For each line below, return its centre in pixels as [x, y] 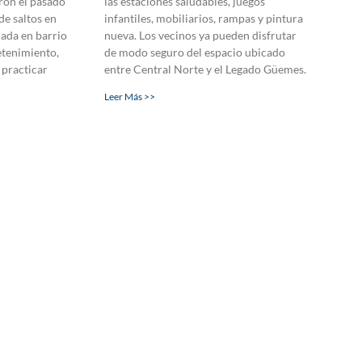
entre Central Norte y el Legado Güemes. [205, 69]
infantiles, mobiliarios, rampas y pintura [203, 18]
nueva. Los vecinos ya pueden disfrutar [200, 35]
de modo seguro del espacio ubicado [194, 52]
